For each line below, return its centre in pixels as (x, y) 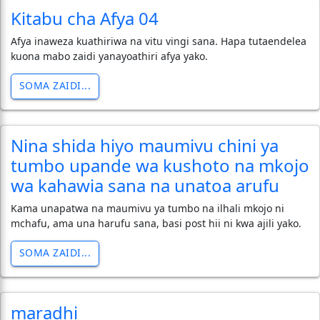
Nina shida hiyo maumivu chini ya (145, 145)
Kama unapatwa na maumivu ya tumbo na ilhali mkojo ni (147, 208)
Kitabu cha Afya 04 (85, 18)
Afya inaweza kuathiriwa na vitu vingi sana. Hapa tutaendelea (159, 41)
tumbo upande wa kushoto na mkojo (160, 165)
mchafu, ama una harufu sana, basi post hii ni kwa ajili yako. (156, 223)
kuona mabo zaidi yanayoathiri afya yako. (109, 56)
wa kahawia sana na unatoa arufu (145, 185)
